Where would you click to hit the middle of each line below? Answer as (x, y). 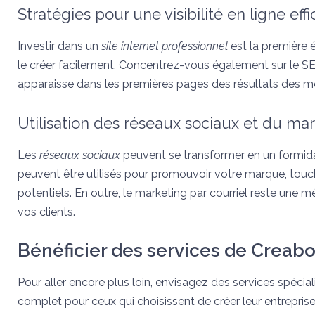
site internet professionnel (165, 46)
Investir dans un (59, 46)
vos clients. (46, 212)
